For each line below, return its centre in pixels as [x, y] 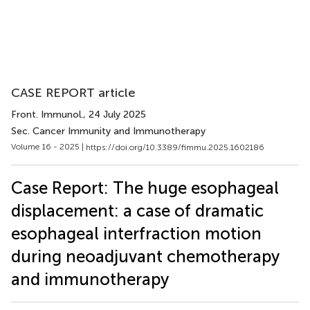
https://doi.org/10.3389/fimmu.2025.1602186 [175, 147]
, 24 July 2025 [115, 115]
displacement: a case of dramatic [137, 210]
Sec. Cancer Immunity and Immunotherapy [108, 131]
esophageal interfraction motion [136, 233]
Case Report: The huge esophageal [145, 188]
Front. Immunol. [47, 115]
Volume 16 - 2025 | [48, 147]
